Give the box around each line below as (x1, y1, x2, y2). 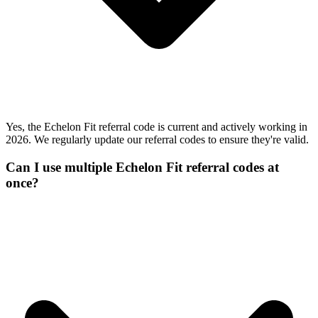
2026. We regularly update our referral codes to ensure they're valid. (6, 133, 309, 146)
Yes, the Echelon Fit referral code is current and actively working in (6, 121, 307, 133)
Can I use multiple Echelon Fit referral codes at (6, 159, 279, 175)
